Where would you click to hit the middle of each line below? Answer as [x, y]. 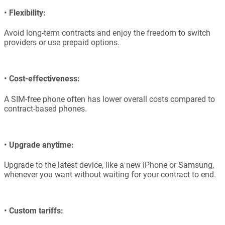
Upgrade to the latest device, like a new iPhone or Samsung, [109, 165]
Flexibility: [27, 13]
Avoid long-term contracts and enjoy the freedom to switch [107, 33]
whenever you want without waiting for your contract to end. [110, 175]
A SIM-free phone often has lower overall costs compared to [109, 99]
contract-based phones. [45, 108]
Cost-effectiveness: [44, 79]
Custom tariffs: [36, 211]
